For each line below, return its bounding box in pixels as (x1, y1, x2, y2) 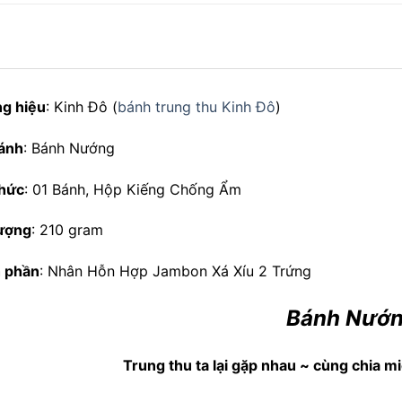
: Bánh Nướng (23, 138, 115, 157)
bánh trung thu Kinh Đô (118, 97, 275, 116)
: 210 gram (31, 221, 103, 240)
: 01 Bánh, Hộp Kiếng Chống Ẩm (24, 179, 241, 198)
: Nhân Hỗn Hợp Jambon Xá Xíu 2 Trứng (39, 262, 311, 281)
